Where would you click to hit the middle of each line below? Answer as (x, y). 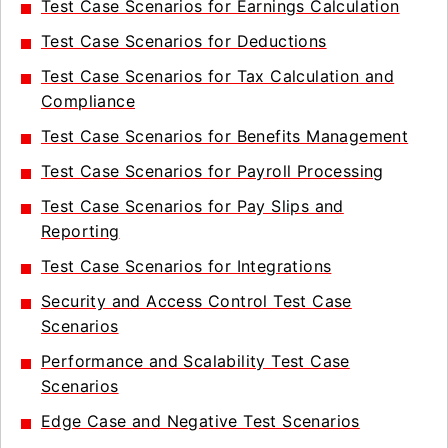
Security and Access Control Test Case (196, 301)
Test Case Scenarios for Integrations (186, 266)
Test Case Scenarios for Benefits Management (225, 136)
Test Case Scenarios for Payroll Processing (212, 171)
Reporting (80, 231)
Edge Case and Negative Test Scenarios (200, 421)
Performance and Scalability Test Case (195, 361)
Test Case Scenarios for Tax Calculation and (218, 76)
